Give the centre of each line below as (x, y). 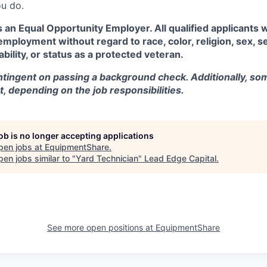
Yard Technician (107, 159)
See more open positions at (101, 228)
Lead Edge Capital (180, 159)
